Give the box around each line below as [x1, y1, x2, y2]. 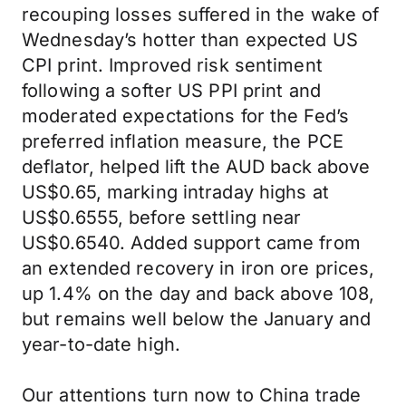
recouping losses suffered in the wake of [22, 4, 380, 25]
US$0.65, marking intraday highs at [22, 181, 329, 203]
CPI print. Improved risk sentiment [22, 54, 323, 76]
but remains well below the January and [22, 308, 372, 330]
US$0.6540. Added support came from [22, 232, 361, 254]
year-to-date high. [22, 333, 181, 355]
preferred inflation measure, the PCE [22, 130, 344, 152]
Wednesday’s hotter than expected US [22, 29, 358, 51]
